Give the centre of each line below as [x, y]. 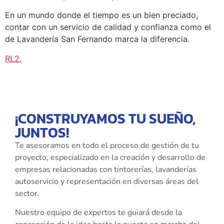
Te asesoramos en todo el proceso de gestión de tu [107, 145]
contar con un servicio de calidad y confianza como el [108, 27]
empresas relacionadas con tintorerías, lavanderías [106, 169]
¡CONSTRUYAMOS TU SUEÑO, [105, 118]
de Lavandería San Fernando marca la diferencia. [97, 39]
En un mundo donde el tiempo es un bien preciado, [101, 15]
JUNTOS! [42, 132]
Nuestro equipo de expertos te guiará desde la [98, 213]
